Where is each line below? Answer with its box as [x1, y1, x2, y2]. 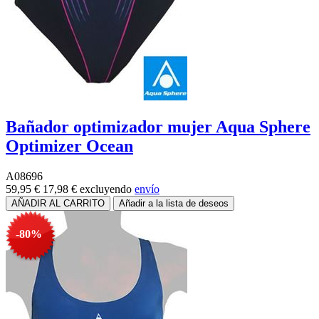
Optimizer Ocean [6, 136, 133, 155]
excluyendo [80, 182, 135, 195]
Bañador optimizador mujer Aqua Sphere [6, 117, 310, 136]
